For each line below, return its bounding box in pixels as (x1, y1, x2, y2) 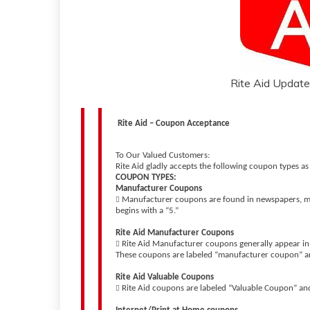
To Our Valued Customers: (116, 151, 212, 160)
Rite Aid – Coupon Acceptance (118, 119, 232, 128)
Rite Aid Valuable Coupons (116, 273, 216, 282)
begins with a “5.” (116, 206, 181, 215)
